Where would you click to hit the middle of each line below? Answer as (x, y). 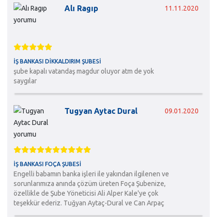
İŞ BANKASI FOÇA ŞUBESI (47, 164)
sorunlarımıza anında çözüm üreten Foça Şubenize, (89, 183)
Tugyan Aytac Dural (101, 111)
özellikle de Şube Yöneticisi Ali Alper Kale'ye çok (86, 193)
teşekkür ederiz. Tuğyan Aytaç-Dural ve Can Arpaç (89, 203)
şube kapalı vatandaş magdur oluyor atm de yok (84, 71)
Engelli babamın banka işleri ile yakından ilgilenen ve (91, 174)
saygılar (25, 81)
